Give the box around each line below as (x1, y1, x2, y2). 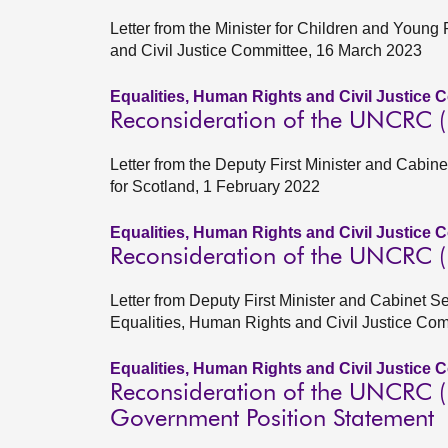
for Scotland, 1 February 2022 (110, 178, 320, 195)
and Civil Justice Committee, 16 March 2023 (110, 42, 422, 59)
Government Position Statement (110, 407, 434, 431)
